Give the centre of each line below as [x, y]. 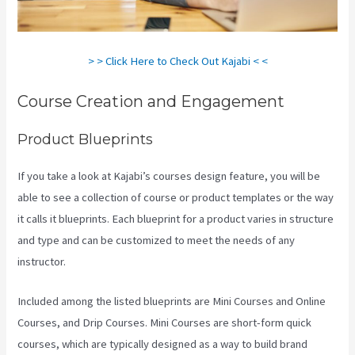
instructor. [42, 261]
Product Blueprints [86, 139]
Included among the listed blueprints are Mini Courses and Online [172, 302]
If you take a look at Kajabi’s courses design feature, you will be [169, 176]
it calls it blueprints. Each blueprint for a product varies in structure [176, 218]
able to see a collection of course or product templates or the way [176, 197]
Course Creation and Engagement [151, 101]
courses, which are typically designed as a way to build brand [163, 344]
